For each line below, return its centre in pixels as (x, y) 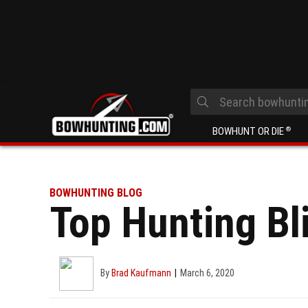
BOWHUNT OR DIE (249, 131)
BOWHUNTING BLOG (96, 193)
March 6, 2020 (207, 273)
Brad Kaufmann (141, 273)
